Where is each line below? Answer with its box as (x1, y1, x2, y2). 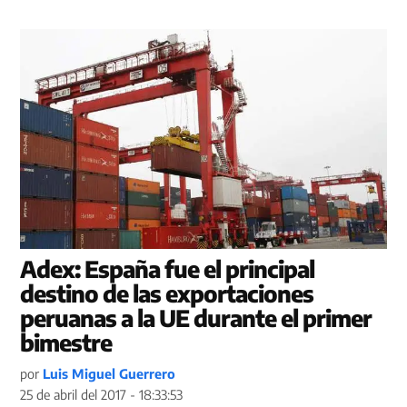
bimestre (20, 328, 113, 358)
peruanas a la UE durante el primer (20, 303, 372, 333)
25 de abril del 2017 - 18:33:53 (20, 386, 184, 403)
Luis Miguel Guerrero (43, 365, 176, 382)
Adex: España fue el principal (20, 254, 315, 284)
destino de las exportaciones (20, 279, 314, 309)
